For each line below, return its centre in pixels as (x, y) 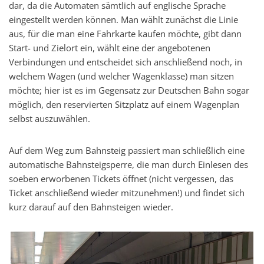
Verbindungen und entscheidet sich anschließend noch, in (126, 62)
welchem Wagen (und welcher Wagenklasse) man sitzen (121, 76)
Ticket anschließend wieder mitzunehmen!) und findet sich (127, 193)
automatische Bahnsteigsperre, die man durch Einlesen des (128, 165)
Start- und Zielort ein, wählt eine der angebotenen (110, 48)
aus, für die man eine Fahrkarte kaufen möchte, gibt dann (125, 34)
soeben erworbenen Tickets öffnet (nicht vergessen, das (121, 179)
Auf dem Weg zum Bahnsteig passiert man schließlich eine (127, 151)
